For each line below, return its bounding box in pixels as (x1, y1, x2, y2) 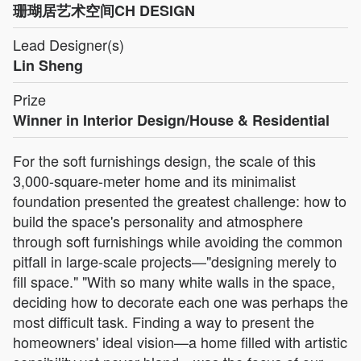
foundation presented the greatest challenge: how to (13, 190, 346, 212)
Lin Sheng (13, 55, 83, 77)
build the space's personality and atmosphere (13, 210, 303, 232)
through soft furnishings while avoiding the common (13, 230, 342, 252)
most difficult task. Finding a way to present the (13, 311, 314, 333)
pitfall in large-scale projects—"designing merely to (13, 251, 337, 272)
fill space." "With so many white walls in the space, (13, 271, 335, 293)
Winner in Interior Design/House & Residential (13, 110, 330, 131)
